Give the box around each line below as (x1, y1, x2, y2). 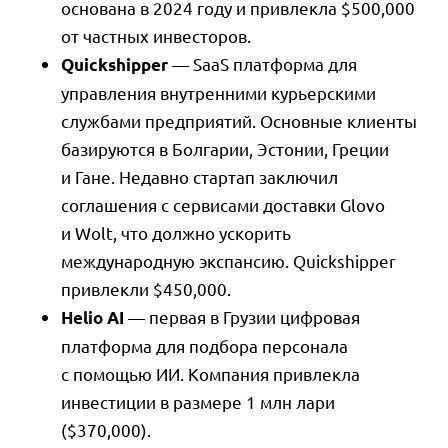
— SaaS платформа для (172, 53, 358, 75)
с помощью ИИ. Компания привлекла (61, 363, 361, 385)
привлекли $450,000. (61, 278, 232, 300)
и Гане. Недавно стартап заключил (61, 166, 339, 188)
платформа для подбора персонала (61, 335, 349, 357)
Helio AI (61, 307, 125, 329)
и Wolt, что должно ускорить (61, 222, 292, 244)
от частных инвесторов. (61, 25, 252, 47)
